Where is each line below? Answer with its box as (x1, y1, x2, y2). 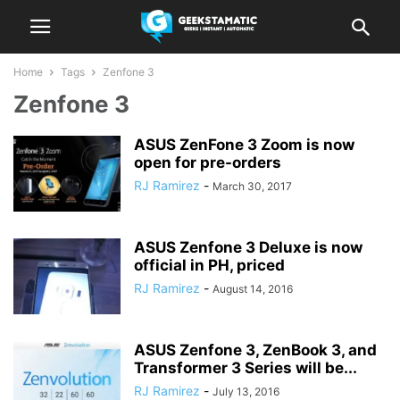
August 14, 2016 (212, 282, 293, 296)
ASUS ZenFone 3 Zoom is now (134, 136, 354, 154)
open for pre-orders (134, 154, 281, 171)
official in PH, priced (134, 256, 285, 274)
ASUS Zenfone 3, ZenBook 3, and (134, 341, 377, 359)
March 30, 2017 (212, 179, 292, 193)
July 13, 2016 (212, 385, 279, 398)
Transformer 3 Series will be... (134, 359, 357, 377)
